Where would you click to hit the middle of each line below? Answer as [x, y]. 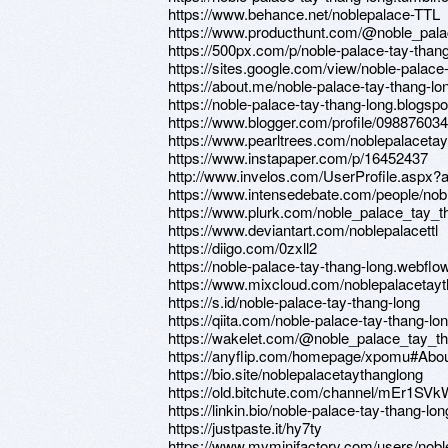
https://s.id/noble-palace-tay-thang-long [294, 301]
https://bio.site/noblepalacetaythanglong [295, 373]
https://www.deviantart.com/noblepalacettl [303, 229]
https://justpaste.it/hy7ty [245, 427]
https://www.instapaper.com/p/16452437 [298, 157]
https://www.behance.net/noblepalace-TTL [304, 13]
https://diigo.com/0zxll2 [242, 247]
